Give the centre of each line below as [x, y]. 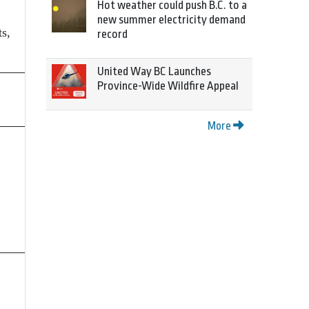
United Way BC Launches [154, 71]
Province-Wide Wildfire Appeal [168, 86]
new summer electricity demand [171, 20]
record [112, 34]
